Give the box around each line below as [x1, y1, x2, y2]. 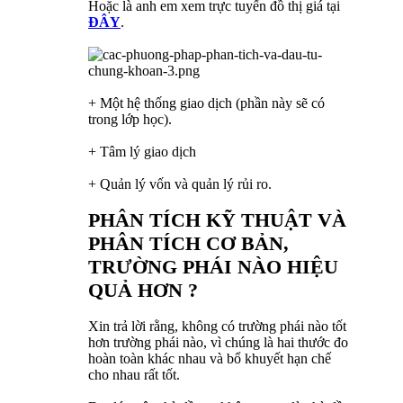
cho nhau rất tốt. [88, 366, 180, 382]
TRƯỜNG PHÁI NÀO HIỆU [88, 255, 338, 278]
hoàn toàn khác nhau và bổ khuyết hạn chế [88, 350, 331, 366]
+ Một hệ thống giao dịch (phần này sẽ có [88, 94, 325, 111]
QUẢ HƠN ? [88, 278, 198, 301]
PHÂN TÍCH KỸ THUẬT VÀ [88, 208, 346, 231]
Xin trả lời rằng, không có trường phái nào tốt [88, 318, 346, 334]
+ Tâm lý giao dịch [88, 143, 196, 159]
